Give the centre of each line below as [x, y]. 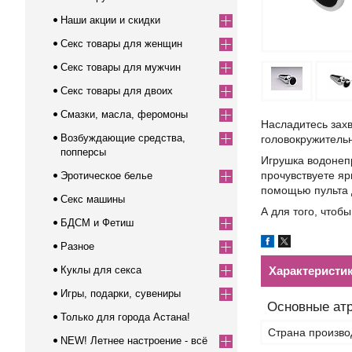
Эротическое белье [106, 176]
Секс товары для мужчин [121, 67]
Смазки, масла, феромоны [124, 114]
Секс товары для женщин [121, 44]
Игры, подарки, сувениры [121, 293]
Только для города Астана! [125, 317]
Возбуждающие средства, [123, 138]
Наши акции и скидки [110, 20]
